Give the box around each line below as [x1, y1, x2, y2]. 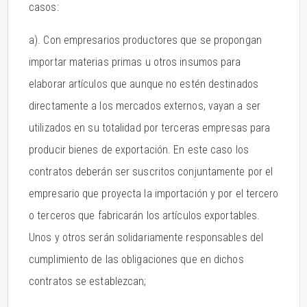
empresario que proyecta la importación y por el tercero [29, 187, 279, 200]
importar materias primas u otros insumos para [29, 56, 241, 69]
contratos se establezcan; [29, 275, 147, 288]
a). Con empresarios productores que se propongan [29, 34, 262, 47]
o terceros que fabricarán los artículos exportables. [29, 209, 260, 222]
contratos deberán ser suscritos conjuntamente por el [29, 165, 273, 178]
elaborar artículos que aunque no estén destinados [29, 77, 258, 90]
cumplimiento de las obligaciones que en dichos [29, 253, 244, 266]
